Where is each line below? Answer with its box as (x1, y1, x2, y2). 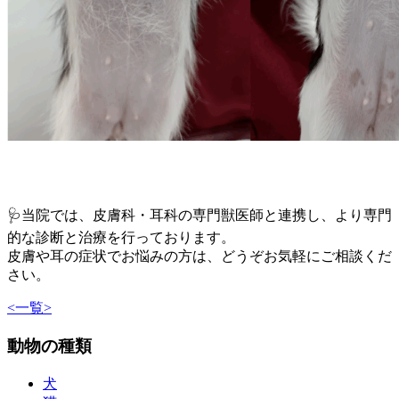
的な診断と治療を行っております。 (7, 230, 235, 246)
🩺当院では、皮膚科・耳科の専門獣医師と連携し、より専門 (7, 208, 392, 224)
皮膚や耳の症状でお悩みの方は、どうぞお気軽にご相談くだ (7, 248, 392, 265)
